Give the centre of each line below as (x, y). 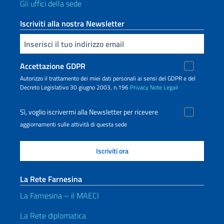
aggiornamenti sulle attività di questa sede (73, 124)
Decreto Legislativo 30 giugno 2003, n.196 (75, 87)
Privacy (139, 87)
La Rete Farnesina (51, 179)
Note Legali (164, 87)
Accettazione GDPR (53, 66)
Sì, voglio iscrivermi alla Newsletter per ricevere (89, 112)
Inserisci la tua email (24, 43)
